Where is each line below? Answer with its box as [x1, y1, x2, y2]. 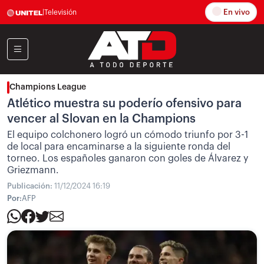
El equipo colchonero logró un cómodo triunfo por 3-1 [7, 130, 248, 140]
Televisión [44, 8, 77, 16]
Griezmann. [7, 166, 59, 175]
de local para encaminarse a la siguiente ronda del [7, 142, 230, 151]
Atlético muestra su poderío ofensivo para [7, 98, 242, 110]
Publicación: [7, 182, 54, 190]
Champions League [9, 83, 86, 91]
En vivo [222, 8, 250, 16]
